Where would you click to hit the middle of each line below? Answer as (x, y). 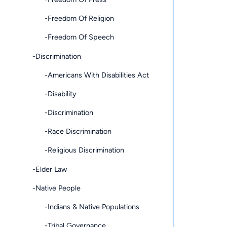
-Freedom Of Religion (73, 18)
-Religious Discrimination (78, 150)
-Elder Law (50, 169)
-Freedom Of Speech (73, 37)
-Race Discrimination (72, 131)
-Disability (54, 93)
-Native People (56, 188)
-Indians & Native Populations (86, 207)
